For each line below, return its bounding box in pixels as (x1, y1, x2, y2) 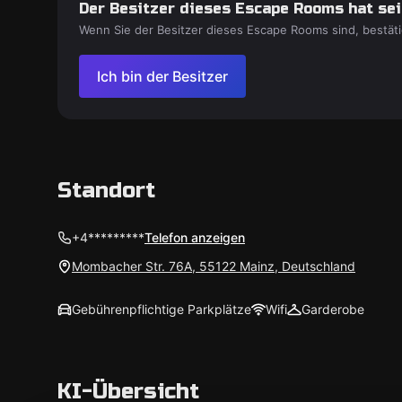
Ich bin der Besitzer (97, 67, 228, 85)
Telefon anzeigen (144, 230, 245, 245)
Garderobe (301, 301, 364, 317)
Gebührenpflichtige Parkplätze (72, 301, 251, 317)
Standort (57, 178, 155, 204)
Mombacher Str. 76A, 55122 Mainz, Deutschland (72, 258, 355, 274)
